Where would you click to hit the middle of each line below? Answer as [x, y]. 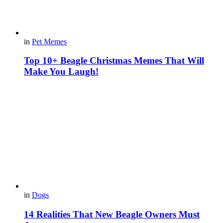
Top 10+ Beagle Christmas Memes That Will [114, 61]
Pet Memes [49, 41]
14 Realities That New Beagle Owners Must [112, 214]
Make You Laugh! [61, 72]
